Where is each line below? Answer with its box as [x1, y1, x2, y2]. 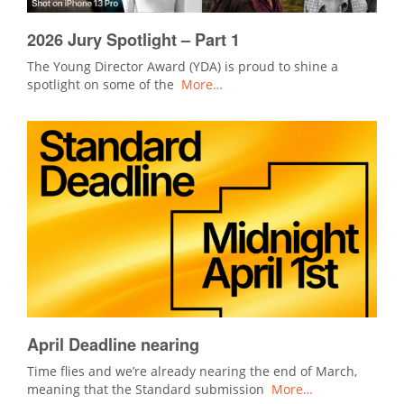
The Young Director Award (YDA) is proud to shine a [27, 57, 338, 75]
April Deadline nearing [27, 333, 199, 357]
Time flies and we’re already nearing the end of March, [27, 363, 357, 381]
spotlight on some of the [27, 75, 181, 93]
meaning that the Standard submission [27, 381, 271, 399]
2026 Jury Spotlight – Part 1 [27, 27, 240, 51]
